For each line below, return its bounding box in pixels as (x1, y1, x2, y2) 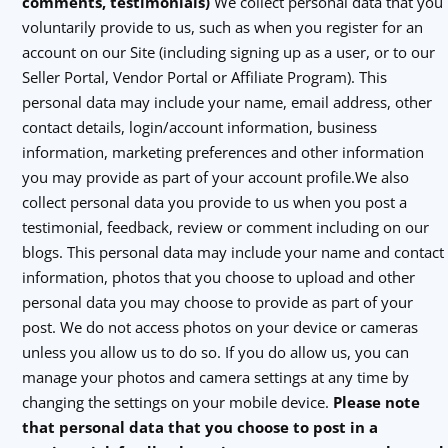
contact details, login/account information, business (21, 117, 377, 137)
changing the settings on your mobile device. (21, 392, 333, 412)
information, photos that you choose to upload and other (21, 267, 415, 287)
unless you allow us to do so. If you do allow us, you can (21, 342, 409, 362)
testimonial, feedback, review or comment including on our (21, 217, 429, 237)
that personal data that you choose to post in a (21, 417, 378, 437)
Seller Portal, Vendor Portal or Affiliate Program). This (21, 67, 387, 87)
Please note (332, 392, 420, 412)
